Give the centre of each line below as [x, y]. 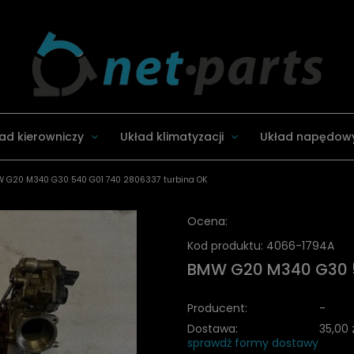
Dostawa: [212, 328]
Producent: [217, 308]
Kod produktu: [225, 245]
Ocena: [207, 221]
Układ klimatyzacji [172, 136]
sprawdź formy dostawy [252, 343]
